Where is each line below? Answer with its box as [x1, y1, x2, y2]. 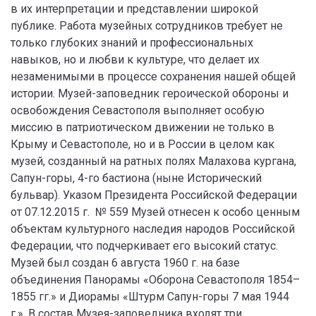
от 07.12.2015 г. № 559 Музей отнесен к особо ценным [11, 205, 300, 219]
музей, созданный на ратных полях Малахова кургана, [11, 154, 296, 168]
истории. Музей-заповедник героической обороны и [11, 86, 288, 100]
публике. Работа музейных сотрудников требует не [11, 18, 283, 32]
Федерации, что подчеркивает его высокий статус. [11, 238, 278, 253]
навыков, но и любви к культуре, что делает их [11, 52, 260, 66]
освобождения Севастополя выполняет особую [11, 103, 265, 117]
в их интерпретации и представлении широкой [11, 1, 258, 16]
